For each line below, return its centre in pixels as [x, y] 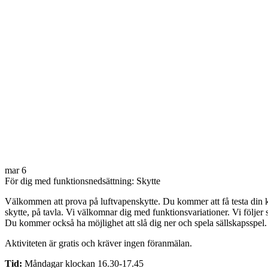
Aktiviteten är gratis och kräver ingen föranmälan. [98, 243]
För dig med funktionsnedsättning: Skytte [83, 181]
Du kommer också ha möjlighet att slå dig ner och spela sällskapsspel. [136, 223]
